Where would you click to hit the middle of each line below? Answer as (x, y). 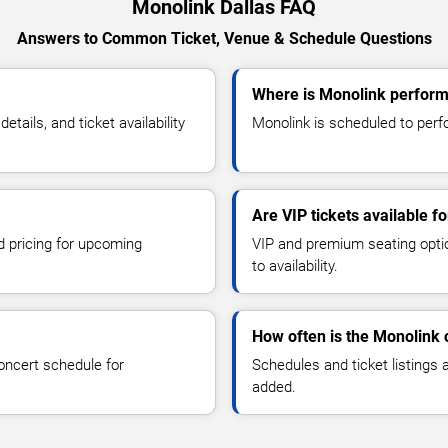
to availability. (295, 265)
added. (274, 386)
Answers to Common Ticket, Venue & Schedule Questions (224, 38)
